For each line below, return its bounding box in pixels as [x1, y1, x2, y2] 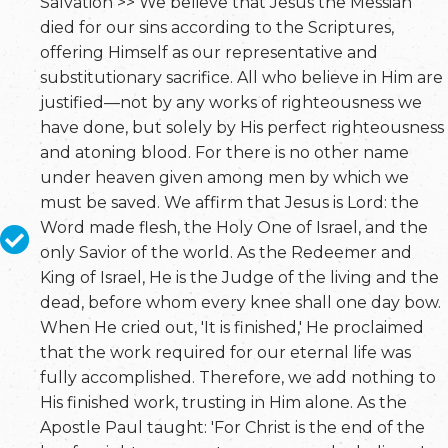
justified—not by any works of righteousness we [40, 93, 422, 112]
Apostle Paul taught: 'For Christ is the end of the [40, 418, 425, 437]
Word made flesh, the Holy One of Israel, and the [40, 218, 428, 237]
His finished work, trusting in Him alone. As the [40, 393, 407, 412]
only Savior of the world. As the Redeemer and [40, 243, 412, 262]
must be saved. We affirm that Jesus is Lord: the [40, 193, 419, 212]
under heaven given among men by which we [40, 168, 409, 187]
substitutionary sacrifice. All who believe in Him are [40, 68, 443, 87]
